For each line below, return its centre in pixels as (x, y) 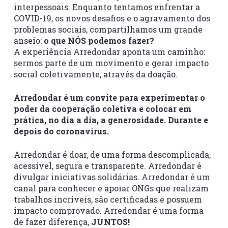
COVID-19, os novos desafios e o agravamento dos (112, 18)
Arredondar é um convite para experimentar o (109, 97)
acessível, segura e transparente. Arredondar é (107, 166)
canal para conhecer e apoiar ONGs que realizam (111, 188)
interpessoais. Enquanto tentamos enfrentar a (107, 7)
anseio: (28, 40)
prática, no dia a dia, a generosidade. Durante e (111, 120)
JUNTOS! (110, 222)
